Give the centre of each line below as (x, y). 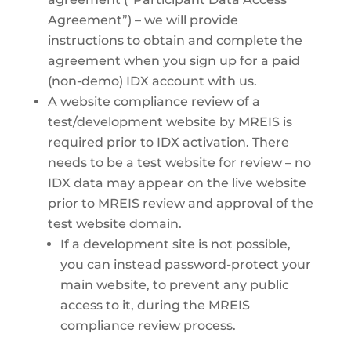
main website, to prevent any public (174, 285)
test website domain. (114, 224)
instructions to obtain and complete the (175, 40)
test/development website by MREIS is (170, 122)
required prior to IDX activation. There (168, 142)
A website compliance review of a (154, 101)
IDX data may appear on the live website (177, 183)
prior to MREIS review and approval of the (180, 203)
